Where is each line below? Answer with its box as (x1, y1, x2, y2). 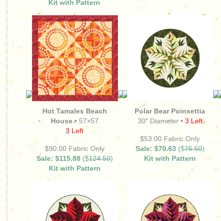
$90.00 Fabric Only (45, 145, 105, 152)
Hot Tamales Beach (42, 107, 107, 115)
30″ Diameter (138, 117, 179, 125)
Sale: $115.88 (37, 154, 80, 162)
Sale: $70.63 (136, 145, 176, 152)
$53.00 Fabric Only (140, 135, 200, 143)
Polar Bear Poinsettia (135, 107, 206, 115)
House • (51, 117, 77, 125)
